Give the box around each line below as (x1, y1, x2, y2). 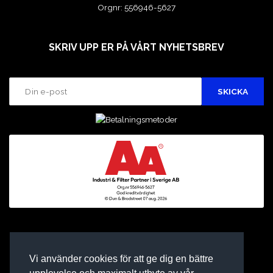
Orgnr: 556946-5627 (97, 2, 175, 12)
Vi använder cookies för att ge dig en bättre (29, 253, 213, 264)
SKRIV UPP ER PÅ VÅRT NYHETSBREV (49, 41, 224, 53)
